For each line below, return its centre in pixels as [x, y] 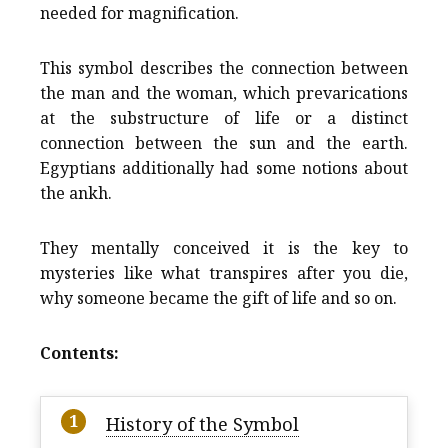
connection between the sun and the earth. [224, 143]
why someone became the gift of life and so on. [218, 298]
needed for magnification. [139, 13]
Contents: [79, 353]
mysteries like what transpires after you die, [224, 273]
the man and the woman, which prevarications [224, 93]
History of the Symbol [202, 424]
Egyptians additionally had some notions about [224, 168]
